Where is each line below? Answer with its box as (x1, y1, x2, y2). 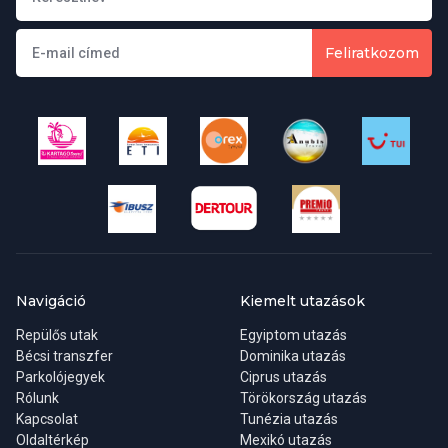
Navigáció (16, 292, 86, 310)
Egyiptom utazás (240, 327, 347, 343)
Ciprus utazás (240, 369, 327, 385)
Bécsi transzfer (16, 348, 113, 364)
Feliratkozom (325, 43, 419, 62)
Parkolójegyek (16, 369, 105, 385)
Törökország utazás (240, 390, 367, 406)
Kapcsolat (16, 411, 78, 427)
